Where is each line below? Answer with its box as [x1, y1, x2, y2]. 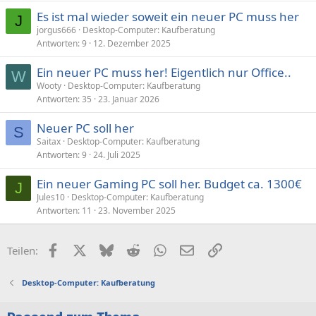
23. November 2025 [98, 205, 176, 217]
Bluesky [112, 242, 151, 256]
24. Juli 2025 [93, 149, 140, 161]
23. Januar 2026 [98, 93, 159, 105]
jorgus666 [37, 24, 76, 36]
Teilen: [7, 243, 38, 257]
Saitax [37, 135, 61, 147]
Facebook [59, 242, 106, 256]
